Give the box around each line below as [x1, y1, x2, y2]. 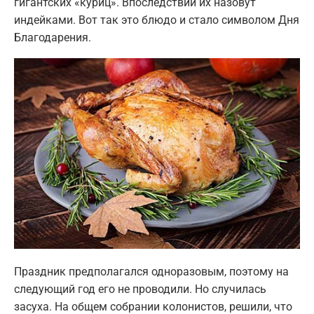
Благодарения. [14, 30, 91, 44]
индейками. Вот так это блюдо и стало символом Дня [14, 13, 299, 27]
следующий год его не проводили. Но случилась [14, 282, 266, 296]
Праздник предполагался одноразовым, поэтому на [14, 264, 289, 278]
